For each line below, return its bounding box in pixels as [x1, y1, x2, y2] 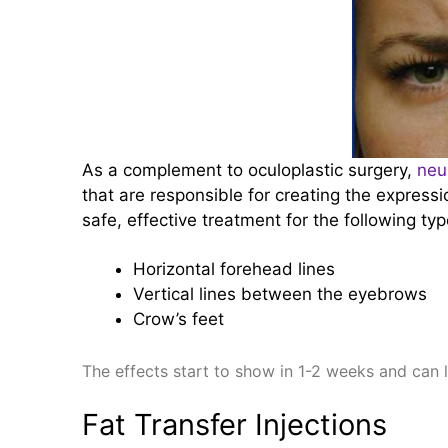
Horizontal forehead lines [133, 259, 335, 280]
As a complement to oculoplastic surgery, [82, 160, 417, 181]
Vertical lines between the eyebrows [133, 284, 427, 305]
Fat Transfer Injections [82, 406, 387, 442]
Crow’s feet [133, 309, 224, 330]
